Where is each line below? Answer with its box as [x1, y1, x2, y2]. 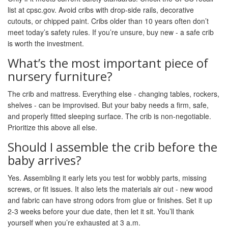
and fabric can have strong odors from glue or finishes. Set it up [8, 195, 212, 206]
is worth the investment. [8, 38, 84, 49]
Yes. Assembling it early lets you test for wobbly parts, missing [8, 173, 207, 183]
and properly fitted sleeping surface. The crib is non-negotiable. [8, 111, 211, 122]
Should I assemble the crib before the [8, 138, 217, 156]
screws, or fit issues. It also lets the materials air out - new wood [8, 184, 213, 194]
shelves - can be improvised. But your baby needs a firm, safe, [8, 100, 209, 110]
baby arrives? [8, 152, 81, 169]
